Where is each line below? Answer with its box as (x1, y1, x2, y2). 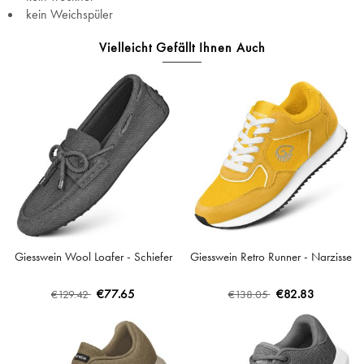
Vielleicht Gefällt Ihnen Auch (98, 39, 266, 56)
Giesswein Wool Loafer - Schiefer (14, 249, 172, 265)
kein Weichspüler (26, 6, 113, 23)
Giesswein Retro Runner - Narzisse (190, 249, 352, 265)
